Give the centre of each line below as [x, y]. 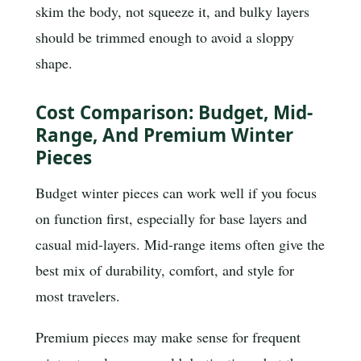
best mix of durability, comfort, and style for [165, 270]
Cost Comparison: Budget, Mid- [174, 113]
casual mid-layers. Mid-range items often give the [180, 244]
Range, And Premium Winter [164, 135]
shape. [54, 62]
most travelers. [78, 295]
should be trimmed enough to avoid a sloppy [165, 37]
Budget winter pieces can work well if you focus [176, 192]
